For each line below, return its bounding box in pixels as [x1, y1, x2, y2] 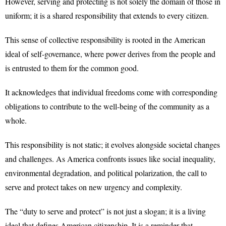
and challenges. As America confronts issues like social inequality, [5, 153, 215, 164]
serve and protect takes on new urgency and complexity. [5, 182, 182, 192]
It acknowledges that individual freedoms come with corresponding [5, 87, 217, 97]
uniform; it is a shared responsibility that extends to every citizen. [5, 10, 209, 21]
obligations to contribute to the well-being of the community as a [5, 101, 209, 111]
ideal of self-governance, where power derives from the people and [5, 48, 215, 59]
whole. [5, 115, 27, 126]
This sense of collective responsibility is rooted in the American [5, 34, 205, 45]
